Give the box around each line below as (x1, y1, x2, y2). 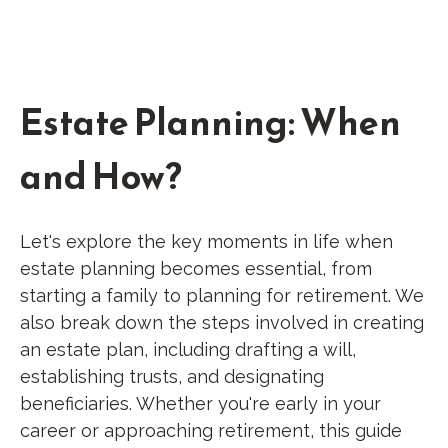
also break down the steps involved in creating (20, 312, 424, 334)
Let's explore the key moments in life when (20, 231, 393, 253)
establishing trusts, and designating (20, 366, 324, 388)
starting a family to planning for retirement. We (20, 285, 424, 307)
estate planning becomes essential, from (20, 258, 372, 280)
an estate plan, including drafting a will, (20, 339, 356, 361)
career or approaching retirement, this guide (20, 420, 402, 442)
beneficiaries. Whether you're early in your (20, 393, 381, 415)
